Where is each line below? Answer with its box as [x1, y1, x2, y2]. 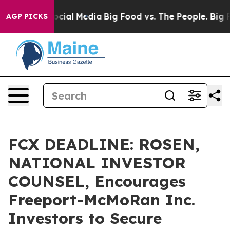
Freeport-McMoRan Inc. [8, 190, 195, 209]
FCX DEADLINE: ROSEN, [8, 135, 200, 154]
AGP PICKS [6, 12, 48, 21]
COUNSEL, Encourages [8, 171, 186, 191]
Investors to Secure [8, 208, 162, 228]
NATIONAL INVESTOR [8, 153, 186, 172]
